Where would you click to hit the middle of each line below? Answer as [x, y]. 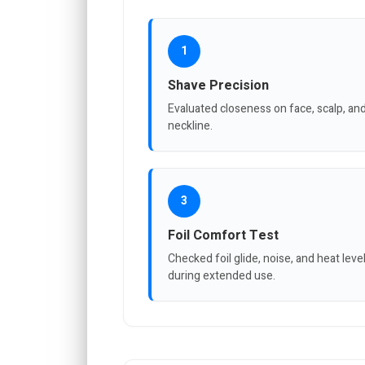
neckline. [190, 125]
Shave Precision [218, 85]
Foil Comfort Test [223, 235]
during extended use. [222, 275]
